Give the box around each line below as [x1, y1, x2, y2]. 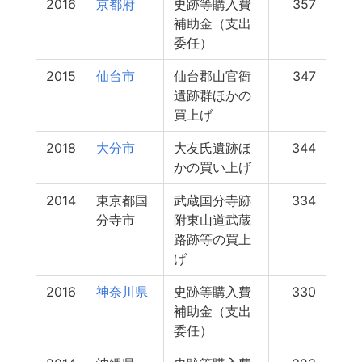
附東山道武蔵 [174, 212, 251, 228]
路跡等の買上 [174, 231, 251, 247]
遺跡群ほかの [174, 87, 251, 103]
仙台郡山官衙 [174, 68, 251, 84]
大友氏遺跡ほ [174, 140, 251, 156]
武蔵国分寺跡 [174, 192, 251, 208]
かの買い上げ [174, 159, 251, 175]
